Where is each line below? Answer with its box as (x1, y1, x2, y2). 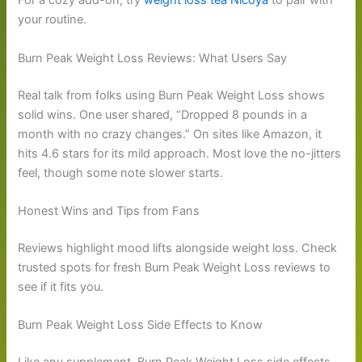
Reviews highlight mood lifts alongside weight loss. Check (18, 240, 338, 255)
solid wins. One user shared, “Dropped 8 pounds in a (18, 107, 308, 122)
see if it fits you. (18, 279, 104, 294)
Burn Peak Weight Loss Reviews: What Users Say (18, 50, 288, 65)
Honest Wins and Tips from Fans (18, 203, 200, 218)
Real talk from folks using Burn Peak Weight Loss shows (18, 87, 326, 103)
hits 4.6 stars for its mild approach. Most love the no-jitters (18, 145, 342, 161)
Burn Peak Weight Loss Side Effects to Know (18, 318, 263, 333)
